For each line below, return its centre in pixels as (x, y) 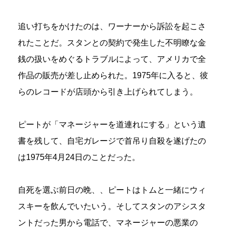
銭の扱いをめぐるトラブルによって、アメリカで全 (112, 59)
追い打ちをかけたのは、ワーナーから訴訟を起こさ (112, 26)
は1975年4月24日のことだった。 (79, 157)
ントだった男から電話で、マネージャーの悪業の (108, 222)
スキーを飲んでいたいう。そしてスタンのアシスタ (112, 206)
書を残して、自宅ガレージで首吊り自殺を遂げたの (112, 141)
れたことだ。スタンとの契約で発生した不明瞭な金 (112, 42)
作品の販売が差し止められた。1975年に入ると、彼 (113, 75)
